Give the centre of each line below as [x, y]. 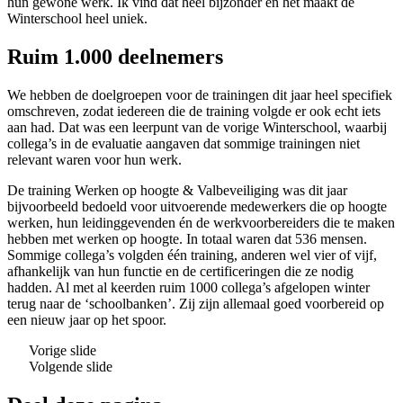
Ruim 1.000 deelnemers [115, 56]
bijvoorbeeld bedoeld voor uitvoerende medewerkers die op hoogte [197, 206]
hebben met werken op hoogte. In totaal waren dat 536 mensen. [187, 238]
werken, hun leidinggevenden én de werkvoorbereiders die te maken [201, 222]
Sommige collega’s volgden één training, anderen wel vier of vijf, [192, 255]
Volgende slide [71, 366]
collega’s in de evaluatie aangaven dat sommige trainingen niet [184, 143]
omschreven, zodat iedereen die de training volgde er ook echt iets [194, 111]
